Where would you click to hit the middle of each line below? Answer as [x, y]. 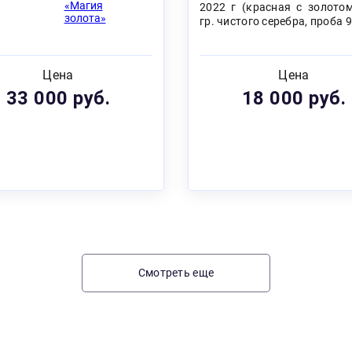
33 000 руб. [58, 99]
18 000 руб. [294, 99]
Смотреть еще [176, 273]
